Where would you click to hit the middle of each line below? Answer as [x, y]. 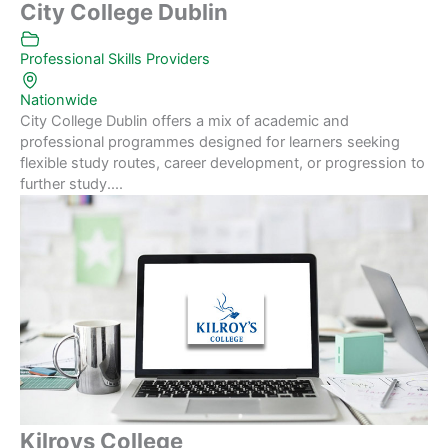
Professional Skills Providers [115, 59]
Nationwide [58, 100]
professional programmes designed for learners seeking [210, 142]
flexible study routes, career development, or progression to [222, 163]
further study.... [71, 184]
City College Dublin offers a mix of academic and [184, 121]
